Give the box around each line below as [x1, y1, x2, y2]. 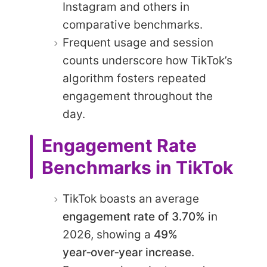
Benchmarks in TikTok [42, 157, 233, 179]
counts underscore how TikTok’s [63, 54, 232, 68]
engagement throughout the [63, 89, 213, 104]
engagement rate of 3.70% [63, 209, 205, 223]
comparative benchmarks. [63, 18, 203, 32]
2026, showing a [63, 227, 154, 241]
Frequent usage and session [63, 36, 213, 50]
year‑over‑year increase [63, 245, 191, 259]
